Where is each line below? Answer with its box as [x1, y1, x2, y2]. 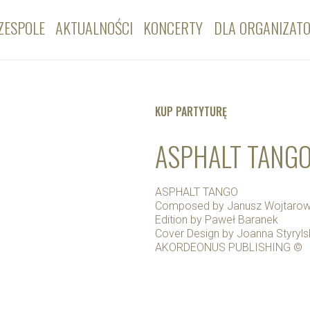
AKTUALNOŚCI [55, 16, 133, 39]
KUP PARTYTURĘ [155, 103, 227, 120]
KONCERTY [143, 16, 203, 39]
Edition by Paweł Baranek [155, 213, 278, 227]
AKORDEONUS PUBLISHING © [155, 241, 302, 255]
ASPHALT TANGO [155, 185, 238, 199]
